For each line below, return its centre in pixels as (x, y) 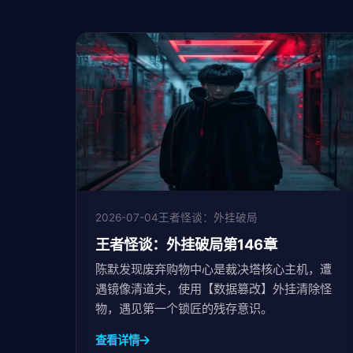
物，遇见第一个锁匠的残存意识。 (184, 308)
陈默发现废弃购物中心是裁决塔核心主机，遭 (214, 269)
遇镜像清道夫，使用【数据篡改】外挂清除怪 (214, 289)
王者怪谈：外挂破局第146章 (186, 244)
